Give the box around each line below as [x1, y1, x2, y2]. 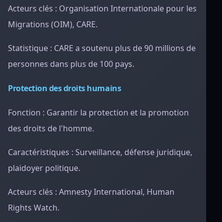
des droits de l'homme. [8, 123, 94, 134]
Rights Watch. [8, 202, 59, 213]
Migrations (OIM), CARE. [8, 19, 98, 30]
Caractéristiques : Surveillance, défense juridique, [8, 147, 192, 158]
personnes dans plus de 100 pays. [8, 58, 134, 69]
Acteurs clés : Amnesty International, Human [8, 186, 174, 197]
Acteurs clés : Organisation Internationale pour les [8, 3, 197, 14]
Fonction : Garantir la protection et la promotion [8, 107, 189, 118]
